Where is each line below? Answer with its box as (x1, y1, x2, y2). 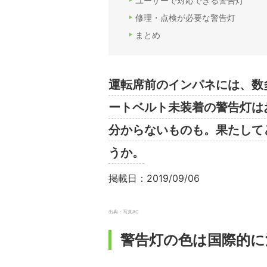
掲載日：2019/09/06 (108, 172, 200, 185)
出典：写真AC (108, 209, 139, 215)
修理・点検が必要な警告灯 (135, 13, 235, 23)
